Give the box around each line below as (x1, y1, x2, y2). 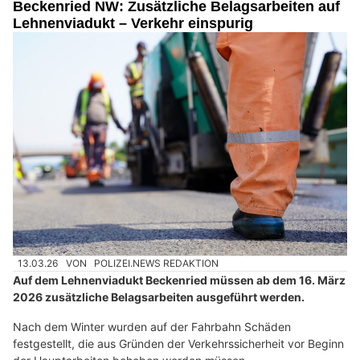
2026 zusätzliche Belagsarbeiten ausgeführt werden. (13, 290, 305, 305)
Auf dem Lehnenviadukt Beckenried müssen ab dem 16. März (13, 273, 346, 288)
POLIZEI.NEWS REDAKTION (94, 256, 219, 269)
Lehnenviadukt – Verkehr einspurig (13, 15, 253, 32)
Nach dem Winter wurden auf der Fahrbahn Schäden (13, 320, 291, 334)
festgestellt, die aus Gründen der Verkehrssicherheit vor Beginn (13, 337, 344, 351)
